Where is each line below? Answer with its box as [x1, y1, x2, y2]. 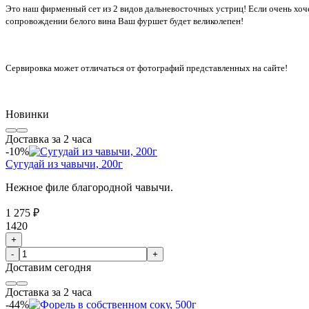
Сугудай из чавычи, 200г [6, 157, 123, 170]
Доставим [6, 261, 54, 273]
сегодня [54, 261, 91, 273]
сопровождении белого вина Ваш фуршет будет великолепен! [6, 15, 243, 26]
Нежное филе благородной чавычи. [6, 181, 173, 193]
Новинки [6, 108, 49, 120]
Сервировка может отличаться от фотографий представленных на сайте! [6, 62, 288, 73]
